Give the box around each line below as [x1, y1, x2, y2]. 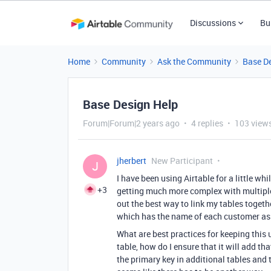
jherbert [117, 155, 146, 166]
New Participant [151, 155, 213, 166]
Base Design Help [83, 96, 178, 113]
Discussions [189, 17, 236, 28]
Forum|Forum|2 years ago [83, 117, 180, 129]
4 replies [191, 117, 223, 129]
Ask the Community [157, 56, 231, 67]
